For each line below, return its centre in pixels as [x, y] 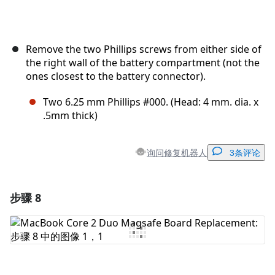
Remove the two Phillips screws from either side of [144, 49]
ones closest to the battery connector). [116, 76]
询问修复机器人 [177, 152]
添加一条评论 [141, 196]
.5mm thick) [70, 116]
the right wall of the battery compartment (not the [143, 63]
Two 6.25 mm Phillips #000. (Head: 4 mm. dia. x [151, 102]
